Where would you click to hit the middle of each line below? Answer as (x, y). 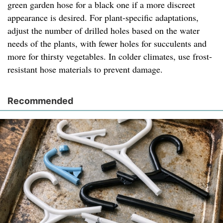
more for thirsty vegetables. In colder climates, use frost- (110, 56)
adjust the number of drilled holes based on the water (104, 30)
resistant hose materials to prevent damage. (85, 69)
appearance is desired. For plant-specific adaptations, (103, 17)
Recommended (40, 101)
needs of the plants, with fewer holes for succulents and (107, 43)
